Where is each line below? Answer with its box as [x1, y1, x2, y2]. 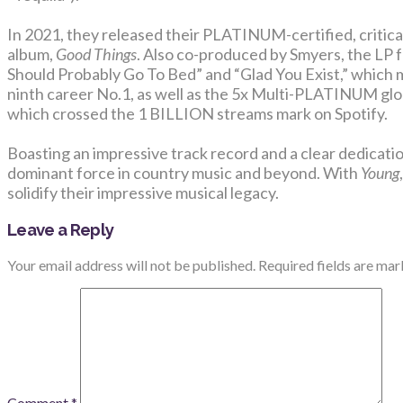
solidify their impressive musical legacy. [7, 183, 279, 203]
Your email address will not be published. [7, 255, 255, 273]
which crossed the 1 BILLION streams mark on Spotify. [7, 103, 390, 124]
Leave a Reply [7, 219, 114, 239]
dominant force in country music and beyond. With [7, 163, 361, 184]
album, [7, 44, 56, 65]
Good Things [56, 44, 137, 65]
